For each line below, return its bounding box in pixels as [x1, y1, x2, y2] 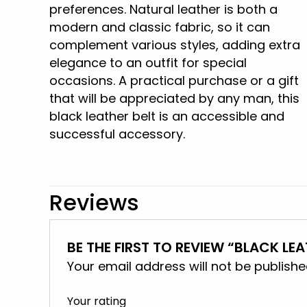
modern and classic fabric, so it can [49, 19, 271, 36]
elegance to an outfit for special [49, 54, 247, 71]
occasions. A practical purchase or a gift [49, 72, 299, 89]
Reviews [49, 187, 139, 218]
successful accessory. [49, 125, 186, 143]
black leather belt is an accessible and [49, 108, 285, 125]
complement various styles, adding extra [49, 36, 301, 53]
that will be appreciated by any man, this [49, 90, 300, 107]
